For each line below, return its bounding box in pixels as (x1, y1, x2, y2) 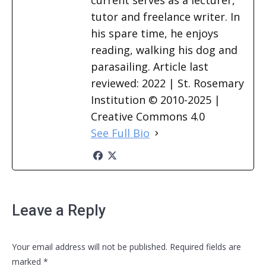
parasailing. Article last (91, 59, 208, 74)
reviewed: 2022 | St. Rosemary (91, 76, 244, 90)
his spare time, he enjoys (91, 26, 218, 40)
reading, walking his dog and (91, 43, 237, 57)
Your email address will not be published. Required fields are (12, 241, 241, 252)
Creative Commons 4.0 (91, 109, 205, 123)
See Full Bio (91, 126, 150, 140)
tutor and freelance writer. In (91, 9, 240, 24)
